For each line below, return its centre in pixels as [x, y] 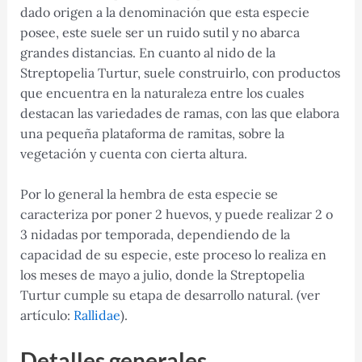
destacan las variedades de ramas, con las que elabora [179, 113]
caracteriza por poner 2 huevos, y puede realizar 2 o [176, 215]
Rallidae [95, 316]
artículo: [45, 316]
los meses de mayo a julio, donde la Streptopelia [162, 275]
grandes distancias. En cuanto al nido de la [147, 52]
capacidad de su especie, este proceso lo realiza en [173, 255]
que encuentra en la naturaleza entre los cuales [162, 93]
